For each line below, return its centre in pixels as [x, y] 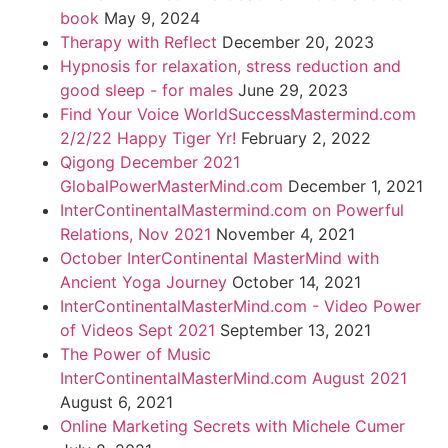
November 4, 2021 [285, 234]
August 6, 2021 [116, 402]
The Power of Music [135, 354]
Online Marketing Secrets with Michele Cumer [232, 426]
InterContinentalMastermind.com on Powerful [232, 210]
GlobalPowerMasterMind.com [171, 186]
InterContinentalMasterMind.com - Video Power [240, 306]
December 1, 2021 [355, 186]
